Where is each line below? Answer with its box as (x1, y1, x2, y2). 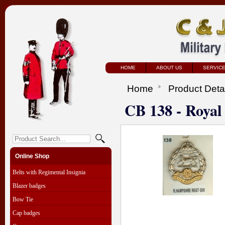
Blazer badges (13, 182, 46, 189)
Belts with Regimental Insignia (13, 169, 85, 176)
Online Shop (15, 153, 49, 160)
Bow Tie (13, 196, 33, 203)
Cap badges (13, 209, 40, 216)
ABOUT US (156, 65, 182, 70)
